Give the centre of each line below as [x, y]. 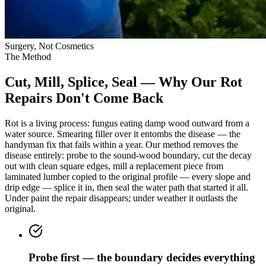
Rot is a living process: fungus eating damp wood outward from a [127, 123]
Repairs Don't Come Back [84, 98]
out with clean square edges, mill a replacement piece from [114, 166]
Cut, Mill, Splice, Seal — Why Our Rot [123, 82]
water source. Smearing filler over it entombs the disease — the [123, 134]
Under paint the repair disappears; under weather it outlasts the [121, 198]
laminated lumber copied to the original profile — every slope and [128, 176]
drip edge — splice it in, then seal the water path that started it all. [126, 187]
